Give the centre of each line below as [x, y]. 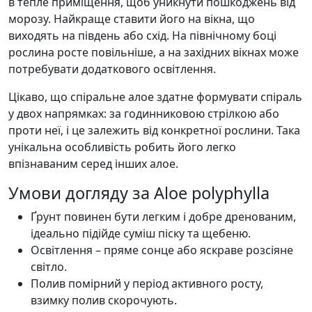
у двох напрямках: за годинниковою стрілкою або [144, 114]
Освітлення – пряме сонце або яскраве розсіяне [162, 250]
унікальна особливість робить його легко [122, 147]
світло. [49, 267]
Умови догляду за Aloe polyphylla [139, 193]
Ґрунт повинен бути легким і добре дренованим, [163, 217]
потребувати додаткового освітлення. [112, 69]
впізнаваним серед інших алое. [93, 164]
